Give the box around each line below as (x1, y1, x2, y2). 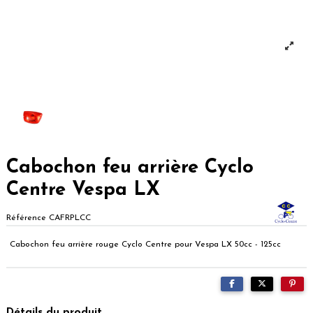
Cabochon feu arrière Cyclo (6, 158, 254, 178)
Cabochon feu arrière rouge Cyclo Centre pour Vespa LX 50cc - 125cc (10, 240, 281, 249)
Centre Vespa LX (6, 180, 160, 201)
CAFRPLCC (49, 214, 91, 223)
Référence (6, 214, 46, 223)
